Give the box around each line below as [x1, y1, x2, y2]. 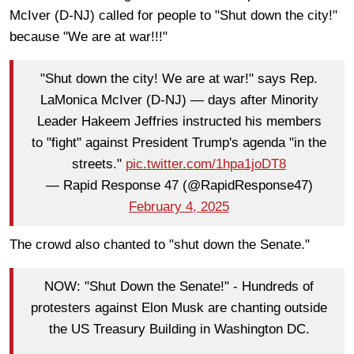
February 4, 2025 [129, 199, 229, 215]
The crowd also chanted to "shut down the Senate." [9, 236, 314, 252]
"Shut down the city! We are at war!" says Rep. [40, 71, 318, 87]
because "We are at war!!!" [9, 28, 171, 44]
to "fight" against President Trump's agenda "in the [32, 135, 326, 151]
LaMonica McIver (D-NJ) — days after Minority [40, 92, 318, 108]
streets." [72, 156, 126, 172]
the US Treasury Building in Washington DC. [48, 322, 310, 337]
